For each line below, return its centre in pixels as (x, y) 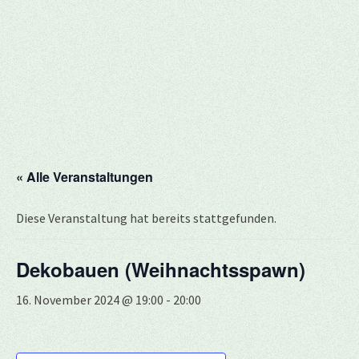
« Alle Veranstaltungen (85, 177)
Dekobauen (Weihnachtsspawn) (161, 269)
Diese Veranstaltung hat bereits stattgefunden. (146, 218)
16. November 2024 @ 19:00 (90, 300)
